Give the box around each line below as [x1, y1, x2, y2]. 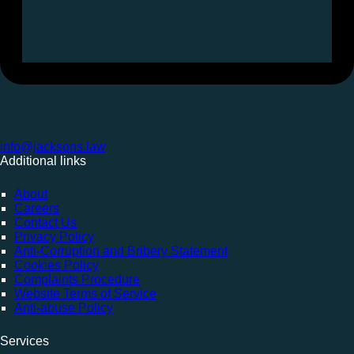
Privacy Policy [14, 230, 94, 244]
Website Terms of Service [14, 287, 156, 301]
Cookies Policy [14, 258, 99, 273]
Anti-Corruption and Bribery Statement [14, 244, 228, 258]
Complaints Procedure [14, 273, 140, 287]
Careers [14, 201, 59, 216]
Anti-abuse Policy [14, 301, 113, 315]
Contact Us [14, 216, 77, 230]
